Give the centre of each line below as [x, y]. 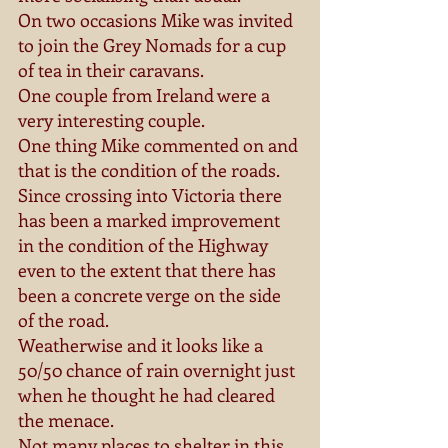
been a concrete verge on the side [151, 295]
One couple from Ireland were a [146, 95]
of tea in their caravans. [112, 70]
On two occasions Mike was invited [157, 20]
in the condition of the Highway [145, 245]
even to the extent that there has [149, 270]
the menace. [67, 420]
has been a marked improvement [151, 220]
